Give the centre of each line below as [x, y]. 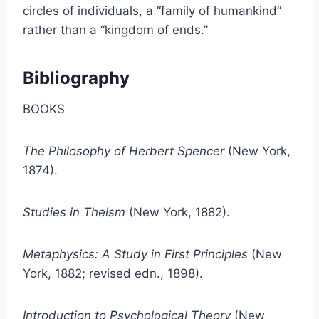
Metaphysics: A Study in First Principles [135, 254]
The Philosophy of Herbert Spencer [124, 151]
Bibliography [76, 78]
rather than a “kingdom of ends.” [115, 30]
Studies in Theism [74, 212]
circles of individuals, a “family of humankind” [152, 11]
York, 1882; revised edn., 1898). [113, 273]
